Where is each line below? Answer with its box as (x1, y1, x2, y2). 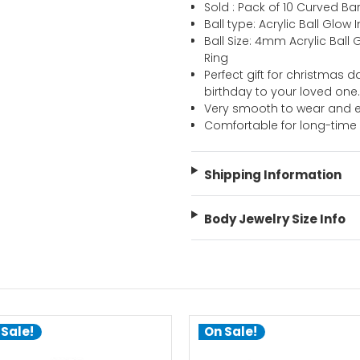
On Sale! (203, 322, 257, 340)
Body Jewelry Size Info (203, 211, 346, 228)
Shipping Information (203, 166, 342, 184)
